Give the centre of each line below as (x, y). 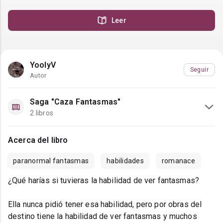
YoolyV (43, 65)
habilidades (125, 161)
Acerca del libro (38, 140)
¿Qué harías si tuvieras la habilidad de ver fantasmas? (104, 181)
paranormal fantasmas (51, 161)
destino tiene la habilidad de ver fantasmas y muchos (103, 217)
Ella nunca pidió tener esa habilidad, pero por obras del (105, 205)
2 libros (42, 113)
